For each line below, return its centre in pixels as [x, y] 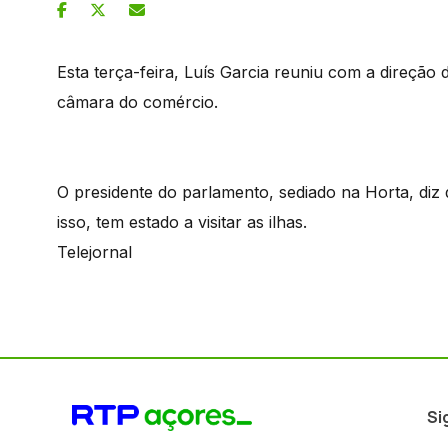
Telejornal [94, 251]
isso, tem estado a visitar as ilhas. [182, 221]
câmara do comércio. [137, 101]
